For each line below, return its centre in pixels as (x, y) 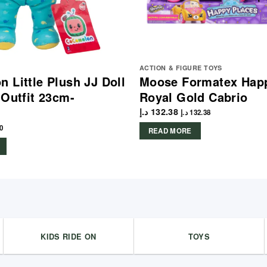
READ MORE (170, 131)
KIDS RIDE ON (69, 237)
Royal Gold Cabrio (193, 97)
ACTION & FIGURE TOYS (181, 67)
